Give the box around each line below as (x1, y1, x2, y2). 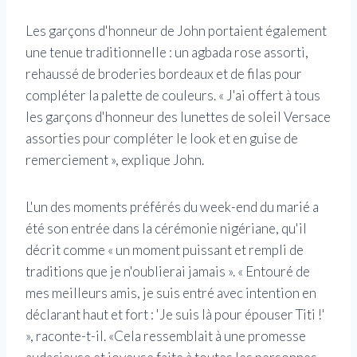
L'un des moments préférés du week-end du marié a (25, 198, 319, 216)
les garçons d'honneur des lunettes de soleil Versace (25, 108, 331, 126)
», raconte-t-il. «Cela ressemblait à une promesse (25, 328, 306, 345)
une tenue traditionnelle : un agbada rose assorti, (25, 44, 308, 61)
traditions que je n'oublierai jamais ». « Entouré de (25, 263, 310, 280)
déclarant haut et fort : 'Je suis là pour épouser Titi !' (25, 306, 325, 324)
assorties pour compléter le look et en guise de (25, 130, 298, 147)
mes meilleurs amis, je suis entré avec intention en (25, 284, 316, 302)
